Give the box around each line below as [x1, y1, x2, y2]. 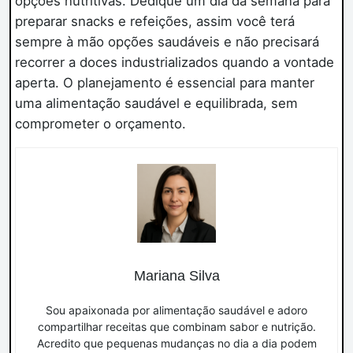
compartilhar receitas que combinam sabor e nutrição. [37, 320, 316, 334]
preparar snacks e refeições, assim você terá [14, 13, 295, 30]
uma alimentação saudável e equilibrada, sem [14, 95, 298, 112]
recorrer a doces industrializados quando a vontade [14, 54, 334, 71]
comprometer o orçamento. [14, 116, 186, 132]
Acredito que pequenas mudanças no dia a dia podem [36, 336, 317, 351]
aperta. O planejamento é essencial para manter [14, 75, 314, 91]
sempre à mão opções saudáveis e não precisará [14, 34, 319, 50]
